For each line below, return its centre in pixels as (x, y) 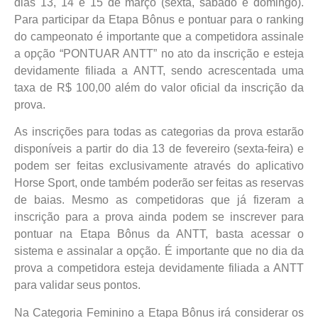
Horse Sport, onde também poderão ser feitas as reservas (159, 183)
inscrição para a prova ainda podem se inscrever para (159, 217)
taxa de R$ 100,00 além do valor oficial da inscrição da (159, 87)
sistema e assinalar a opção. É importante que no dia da (159, 251)
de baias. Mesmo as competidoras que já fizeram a (159, 200)
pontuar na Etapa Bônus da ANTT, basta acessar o (159, 234)
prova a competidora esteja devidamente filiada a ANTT (159, 268)
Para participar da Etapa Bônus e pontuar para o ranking (159, 19)
